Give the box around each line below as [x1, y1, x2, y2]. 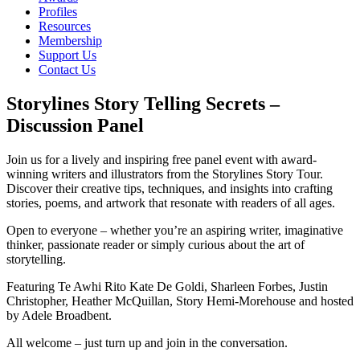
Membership [39, 34, 102, 47]
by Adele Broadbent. [6, 308, 112, 322]
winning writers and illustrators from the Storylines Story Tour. [6, 166, 323, 181]
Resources [39, 19, 91, 33]
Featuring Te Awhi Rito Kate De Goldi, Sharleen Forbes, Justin [6, 279, 328, 293]
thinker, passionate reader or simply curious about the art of [6, 237, 305, 252]
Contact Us [39, 63, 96, 76]
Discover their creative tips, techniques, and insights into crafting [6, 181, 333, 195]
